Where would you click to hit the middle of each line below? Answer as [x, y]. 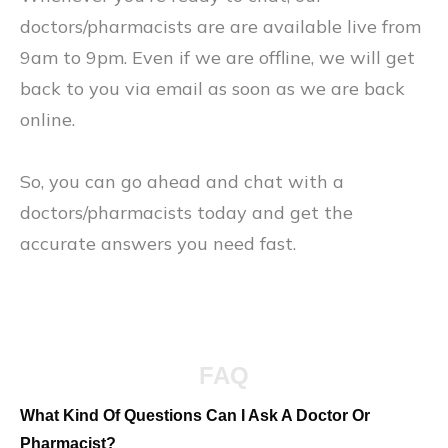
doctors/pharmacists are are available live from [220, 26]
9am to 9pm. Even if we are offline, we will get [217, 57]
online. [47, 119]
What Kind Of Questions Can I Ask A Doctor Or [195, 415]
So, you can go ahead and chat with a [182, 181]
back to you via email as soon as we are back [212, 88]
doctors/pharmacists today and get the [186, 212]
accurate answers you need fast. [160, 243]
